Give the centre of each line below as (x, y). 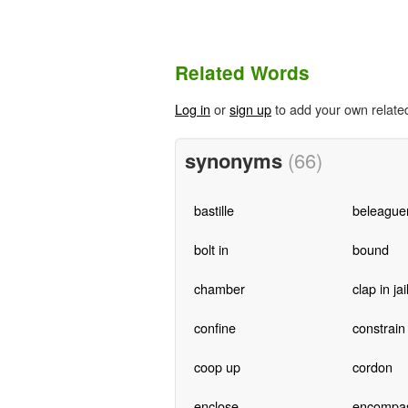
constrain (378, 327)
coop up (217, 366)
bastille (214, 209)
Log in (193, 109)
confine (214, 327)
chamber (219, 288)
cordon (372, 366)
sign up (250, 109)
